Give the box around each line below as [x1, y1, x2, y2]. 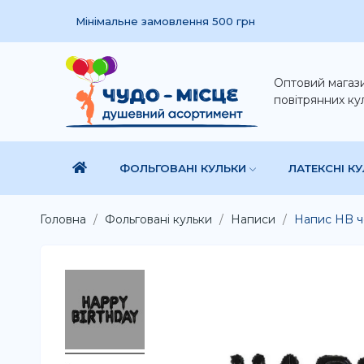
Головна [39, 211, 86, 227]
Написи [230, 211, 275, 227]
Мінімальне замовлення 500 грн [75, 14, 255, 28]
